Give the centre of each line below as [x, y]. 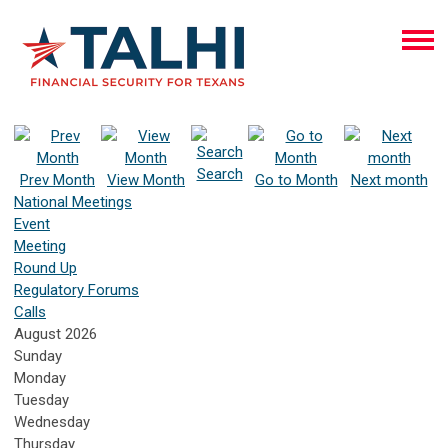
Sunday [38, 356]
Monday [40, 378]
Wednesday [52, 422]
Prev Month [57, 180]
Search [219, 174]
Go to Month [296, 180]
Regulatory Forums [76, 290]
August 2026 [55, 334]
